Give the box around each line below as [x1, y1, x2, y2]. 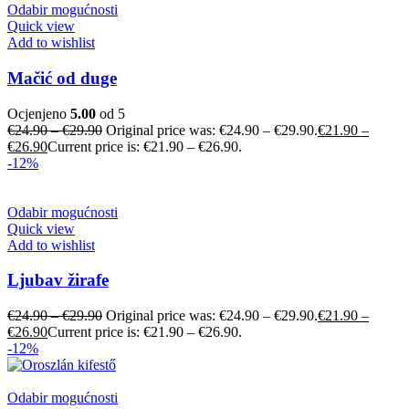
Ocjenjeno [7, 105, 70, 121]
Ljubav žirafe [7, 270, 109, 290]
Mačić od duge [7, 68, 117, 88]
